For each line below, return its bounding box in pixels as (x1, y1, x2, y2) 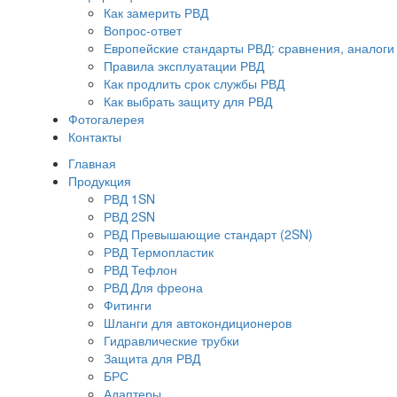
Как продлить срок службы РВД (104, 74, 284, 92)
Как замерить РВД (104, 4, 208, 21)
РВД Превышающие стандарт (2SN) (104, 225, 313, 243)
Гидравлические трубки (104, 331, 239, 349)
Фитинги (104, 296, 152, 314)
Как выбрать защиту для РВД (104, 92, 272, 110)
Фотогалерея (68, 110, 144, 128)
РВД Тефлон (104, 261, 177, 278)
